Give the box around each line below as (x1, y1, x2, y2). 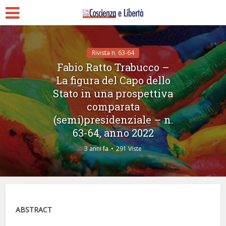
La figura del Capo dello (55, 73, 171, 87)
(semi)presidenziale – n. (53, 112, 173, 126)
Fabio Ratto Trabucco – (56, 60, 169, 74)
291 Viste (116, 144, 142, 153)
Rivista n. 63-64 (92, 48, 134, 57)
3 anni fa (84, 144, 108, 153)
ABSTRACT (16, 205, 52, 214)
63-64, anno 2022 (72, 126, 154, 139)
